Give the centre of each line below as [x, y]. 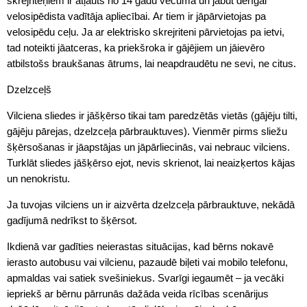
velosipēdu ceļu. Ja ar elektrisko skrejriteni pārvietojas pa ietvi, [146, 32]
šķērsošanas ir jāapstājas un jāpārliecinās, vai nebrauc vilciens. [148, 147]
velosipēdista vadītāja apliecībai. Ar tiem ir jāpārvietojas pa [136, 16]
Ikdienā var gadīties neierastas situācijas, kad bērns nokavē [140, 247]
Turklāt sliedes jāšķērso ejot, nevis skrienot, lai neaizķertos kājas [151, 163]
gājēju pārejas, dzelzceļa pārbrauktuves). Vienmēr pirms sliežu [147, 132]
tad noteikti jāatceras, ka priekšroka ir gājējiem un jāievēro [136, 48]
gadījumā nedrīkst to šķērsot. [72, 221]
